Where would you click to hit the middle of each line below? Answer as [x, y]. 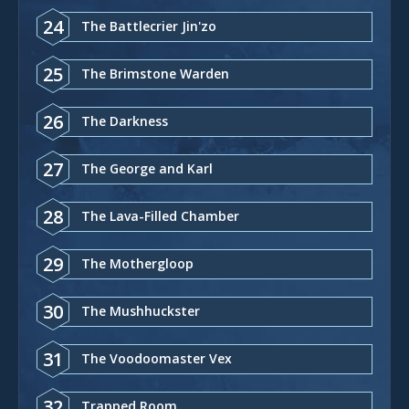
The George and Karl [147, 168]
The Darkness [125, 121]
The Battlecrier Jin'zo [149, 26]
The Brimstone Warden [155, 73]
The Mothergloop [137, 263]
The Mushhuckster [141, 310]
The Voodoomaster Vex [157, 358]
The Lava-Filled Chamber [160, 215]
